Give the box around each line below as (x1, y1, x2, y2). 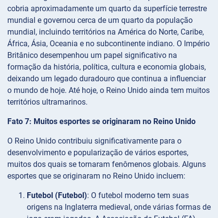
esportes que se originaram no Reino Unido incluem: (7, 171, 185, 181)
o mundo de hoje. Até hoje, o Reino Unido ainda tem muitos (7, 86, 210, 95)
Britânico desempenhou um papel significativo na (7, 51, 177, 60)
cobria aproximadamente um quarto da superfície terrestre (7, 4, 207, 14)
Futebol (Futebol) (27, 191, 87, 200)
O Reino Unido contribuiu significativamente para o (7, 136, 182, 146)
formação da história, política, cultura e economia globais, (7, 62, 206, 72)
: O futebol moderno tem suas (87, 191, 189, 200)
